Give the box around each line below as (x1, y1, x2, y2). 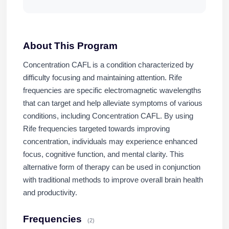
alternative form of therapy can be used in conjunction (22, 163, 200, 172)
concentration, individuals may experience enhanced (22, 138, 197, 146)
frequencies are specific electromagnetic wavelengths (22, 86, 201, 95)
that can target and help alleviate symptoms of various (22, 99, 202, 108)
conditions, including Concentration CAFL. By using (22, 112, 193, 121)
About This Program (22, 40, 118, 52)
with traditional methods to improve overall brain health (22, 176, 203, 185)
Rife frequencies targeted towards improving (22, 125, 170, 133)
